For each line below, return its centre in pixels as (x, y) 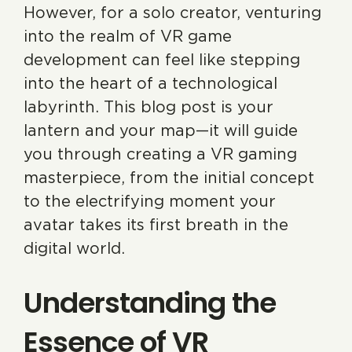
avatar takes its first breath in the (156, 225)
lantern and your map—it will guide (161, 130)
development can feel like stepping (162, 60)
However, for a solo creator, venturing (172, 13)
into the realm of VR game (128, 36)
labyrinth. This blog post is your (148, 107)
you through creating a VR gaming (160, 154)
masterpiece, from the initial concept (169, 178)
